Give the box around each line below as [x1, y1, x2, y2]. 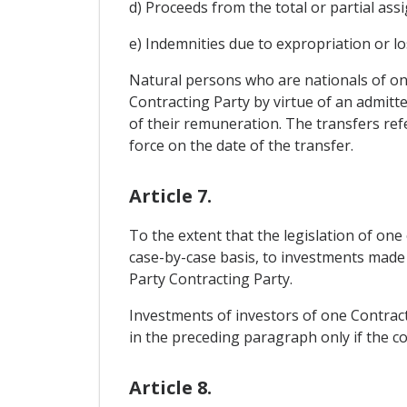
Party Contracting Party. [128, 269, 293, 289]
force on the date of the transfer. [128, 134, 353, 155]
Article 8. [128, 375, 212, 401]
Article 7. [128, 184, 212, 208]
